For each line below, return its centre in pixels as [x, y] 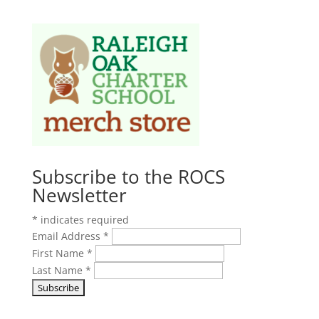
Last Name [58, 270]
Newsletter [79, 195]
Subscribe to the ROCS [128, 177]
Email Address [67, 236]
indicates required [83, 220]
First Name [59, 253]
